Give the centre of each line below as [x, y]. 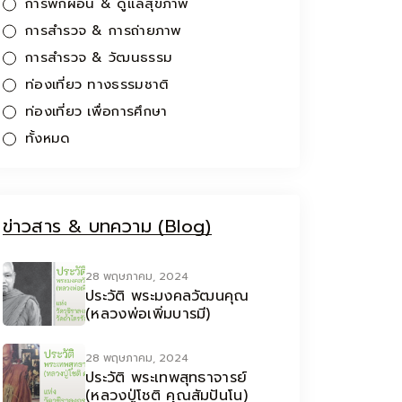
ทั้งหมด [48, 138]
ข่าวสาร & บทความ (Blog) [107, 226]
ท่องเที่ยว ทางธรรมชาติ [97, 84]
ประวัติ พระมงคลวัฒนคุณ [167, 296]
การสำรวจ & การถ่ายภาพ [104, 31]
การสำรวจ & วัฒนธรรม [99, 57]
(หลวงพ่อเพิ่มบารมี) [148, 314]
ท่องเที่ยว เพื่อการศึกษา [96, 111]
